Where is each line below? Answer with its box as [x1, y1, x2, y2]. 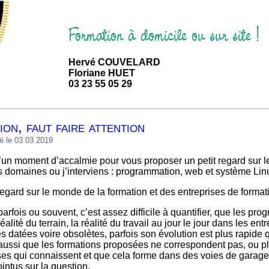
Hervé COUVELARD [68, 57, 160, 67]
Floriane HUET [68, 68, 135, 78]
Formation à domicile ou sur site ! [68, 23, 259, 46]
